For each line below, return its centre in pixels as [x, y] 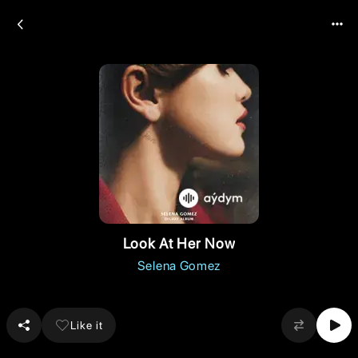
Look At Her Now [179, 243]
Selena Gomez [179, 266]
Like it [87, 325]
